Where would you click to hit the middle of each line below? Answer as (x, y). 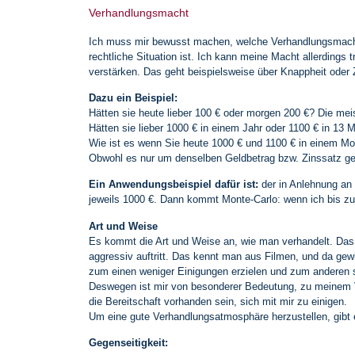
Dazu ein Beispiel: (133, 97)
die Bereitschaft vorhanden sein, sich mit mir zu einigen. (218, 301)
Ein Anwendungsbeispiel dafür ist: (174, 185)
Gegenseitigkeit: (130, 343)
